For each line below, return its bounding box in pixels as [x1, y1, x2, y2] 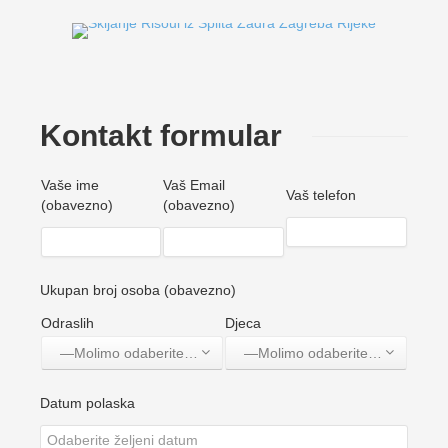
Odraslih [41, 315, 94, 332]
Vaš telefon [286, 187, 356, 204]
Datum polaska [40, 395, 135, 412]
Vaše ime [41, 177, 99, 194]
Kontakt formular [40, 119, 282, 153]
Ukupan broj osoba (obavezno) [40, 282, 236, 299]
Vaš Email [163, 177, 225, 194]
